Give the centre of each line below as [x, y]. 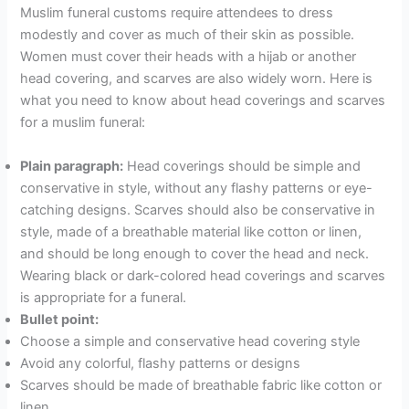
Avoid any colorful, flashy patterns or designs [161, 363]
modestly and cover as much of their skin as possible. [188, 35]
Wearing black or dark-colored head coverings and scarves [203, 275]
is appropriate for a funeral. [104, 297]
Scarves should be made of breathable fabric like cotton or [201, 385]
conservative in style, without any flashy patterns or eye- [197, 188]
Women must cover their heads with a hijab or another [189, 57]
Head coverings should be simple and [242, 166]
